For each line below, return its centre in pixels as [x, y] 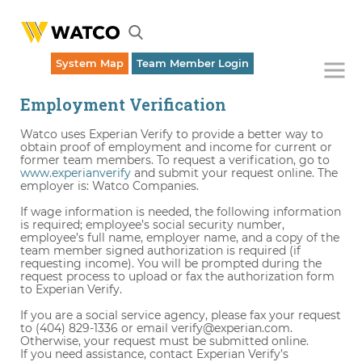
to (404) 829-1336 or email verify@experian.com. [156, 328]
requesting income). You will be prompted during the [171, 263]
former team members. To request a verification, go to [175, 160]
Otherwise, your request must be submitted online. [164, 341]
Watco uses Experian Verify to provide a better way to [172, 134]
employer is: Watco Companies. [109, 186]
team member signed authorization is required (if [160, 250]
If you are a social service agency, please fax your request [181, 315]
